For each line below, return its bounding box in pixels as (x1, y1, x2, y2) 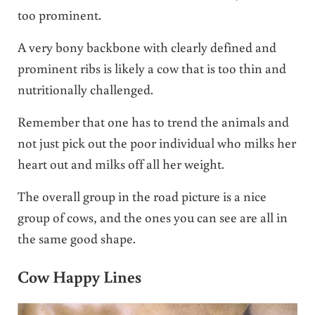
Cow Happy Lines (17, 265, 141, 287)
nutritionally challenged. (17, 80, 153, 98)
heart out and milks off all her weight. (17, 155, 224, 173)
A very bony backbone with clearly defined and (17, 38, 276, 56)
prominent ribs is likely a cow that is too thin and (17, 59, 286, 77)
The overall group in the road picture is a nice (17, 187, 266, 205)
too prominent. (17, 6, 101, 24)
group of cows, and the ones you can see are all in (17, 208, 288, 226)
